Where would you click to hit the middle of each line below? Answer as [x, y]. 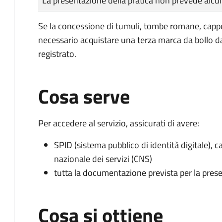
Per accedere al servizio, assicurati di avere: [119, 123]
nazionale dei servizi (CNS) [103, 159]
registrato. [57, 54]
